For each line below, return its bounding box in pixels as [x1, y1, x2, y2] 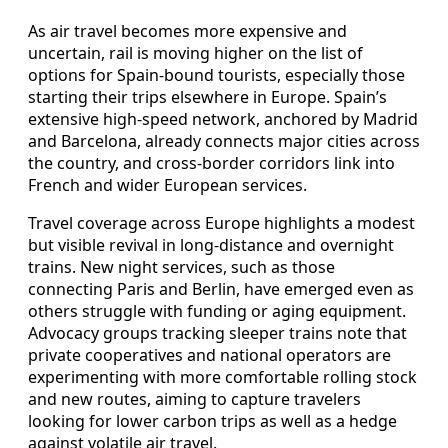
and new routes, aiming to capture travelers [28, 388, 361, 411]
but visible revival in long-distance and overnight [28, 234, 394, 257]
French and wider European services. [28, 174, 307, 197]
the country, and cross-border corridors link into [28, 152, 395, 175]
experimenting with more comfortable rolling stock [28, 366, 417, 389]
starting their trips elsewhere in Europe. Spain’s [28, 86, 387, 109]
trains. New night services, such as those [28, 256, 335, 279]
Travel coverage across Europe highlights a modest [28, 212, 415, 235]
